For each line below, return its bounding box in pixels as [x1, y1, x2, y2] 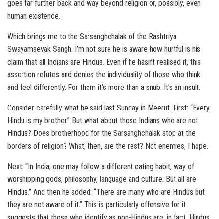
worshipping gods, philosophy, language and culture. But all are [7, 175, 196, 184]
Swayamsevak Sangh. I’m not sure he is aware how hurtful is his [7, 44, 200, 54]
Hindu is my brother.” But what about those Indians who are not [7, 116, 198, 126]
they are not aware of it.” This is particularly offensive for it [7, 200, 186, 210]
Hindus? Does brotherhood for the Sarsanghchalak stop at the [7, 129, 196, 138]
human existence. [7, 11, 60, 21]
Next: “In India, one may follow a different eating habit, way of [7, 162, 194, 172]
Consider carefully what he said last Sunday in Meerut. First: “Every [7, 103, 210, 113]
